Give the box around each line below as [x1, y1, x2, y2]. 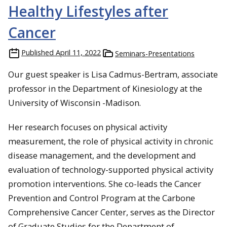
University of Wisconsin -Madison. [8, 96, 141, 108]
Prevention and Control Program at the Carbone [8, 192, 195, 204]
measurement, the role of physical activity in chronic [8, 135, 213, 147]
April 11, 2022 [56, 47, 101, 57]
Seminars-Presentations [115, 48, 195, 58]
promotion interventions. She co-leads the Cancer [8, 178, 201, 190]
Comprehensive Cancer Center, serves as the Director [8, 206, 215, 218]
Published [21, 47, 54, 57]
